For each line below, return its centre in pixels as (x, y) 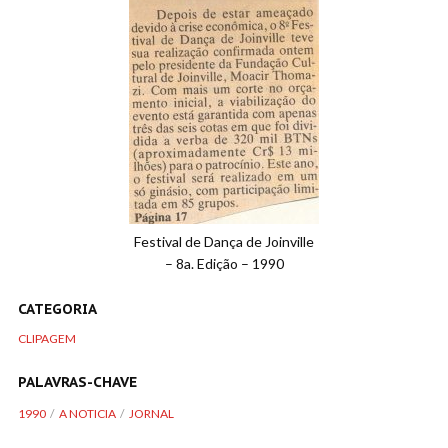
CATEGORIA (57, 309)
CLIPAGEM (47, 338)
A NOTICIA (87, 413)
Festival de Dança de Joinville (224, 241)
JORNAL (151, 413)
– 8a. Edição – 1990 (224, 263)
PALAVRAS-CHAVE (77, 382)
